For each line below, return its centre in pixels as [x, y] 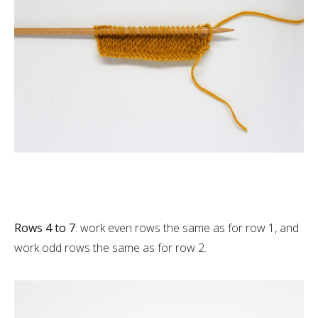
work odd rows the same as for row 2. [110, 248]
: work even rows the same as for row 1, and [187, 228]
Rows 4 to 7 [45, 228]
